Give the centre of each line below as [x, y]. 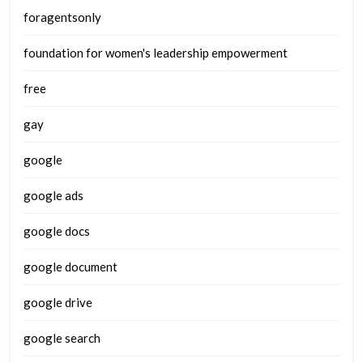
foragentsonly [62, 17]
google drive [58, 303]
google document [70, 267]
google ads [53, 196]
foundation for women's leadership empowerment [156, 53]
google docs [57, 231]
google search [62, 338]
